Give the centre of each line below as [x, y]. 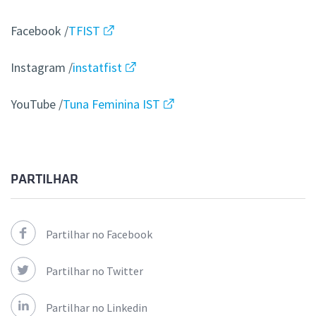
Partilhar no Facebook [99, 235]
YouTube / [37, 104]
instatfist [97, 68]
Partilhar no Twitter [95, 271]
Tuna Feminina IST [111, 104]
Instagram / [42, 68]
